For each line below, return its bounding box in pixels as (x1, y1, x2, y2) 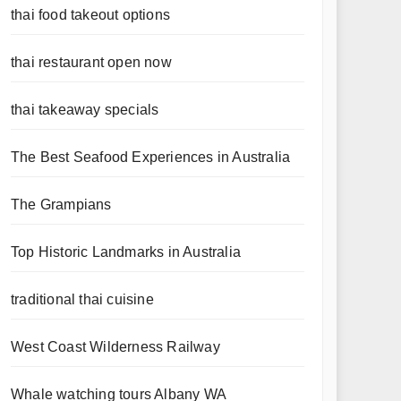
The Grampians (11, 197, 112, 212)
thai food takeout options (11, 7, 170, 22)
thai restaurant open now (11, 55, 172, 70)
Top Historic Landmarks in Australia (11, 244, 241, 260)
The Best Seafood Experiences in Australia (11, 149, 291, 165)
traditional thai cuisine (11, 292, 154, 307)
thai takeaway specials (11, 102, 159, 117)
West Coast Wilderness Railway (11, 339, 220, 354)
